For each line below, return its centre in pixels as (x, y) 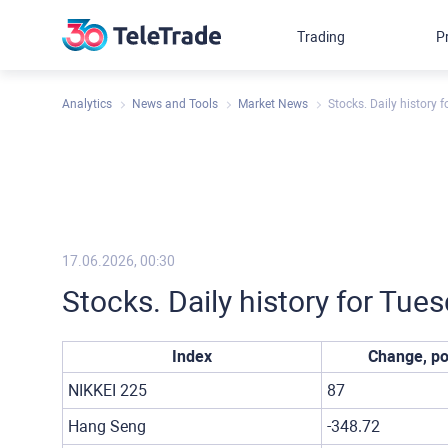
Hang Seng (107, 426)
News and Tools (175, 104)
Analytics (87, 104)
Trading (321, 37)
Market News (273, 104)
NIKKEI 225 (107, 390)
